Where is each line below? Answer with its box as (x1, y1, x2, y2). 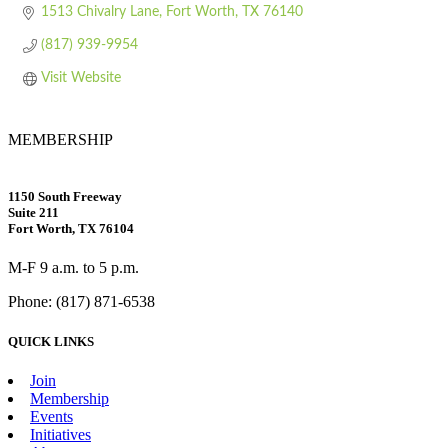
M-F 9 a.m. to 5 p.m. (8, 259, 139, 277)
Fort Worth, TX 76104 (8, 221, 134, 237)
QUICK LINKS (8, 333, 94, 349)
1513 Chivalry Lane (40, 5, 159, 19)
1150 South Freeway (8, 189, 122, 205)
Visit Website (40, 71, 121, 85)
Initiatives (30, 425, 91, 443)
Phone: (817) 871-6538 (8, 293, 155, 311)
